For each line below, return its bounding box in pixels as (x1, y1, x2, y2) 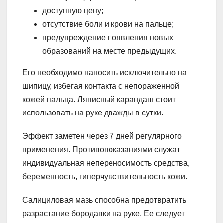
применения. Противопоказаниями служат (22, 145, 180, 154)
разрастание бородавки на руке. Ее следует (22, 209, 185, 218)
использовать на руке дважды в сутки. (22, 108, 163, 117)
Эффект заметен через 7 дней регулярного (22, 131, 182, 140)
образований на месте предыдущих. (42, 46, 177, 55)
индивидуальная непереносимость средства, (22, 158, 190, 167)
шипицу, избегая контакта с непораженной (22, 81, 179, 90)
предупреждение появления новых (42, 33, 173, 42)
